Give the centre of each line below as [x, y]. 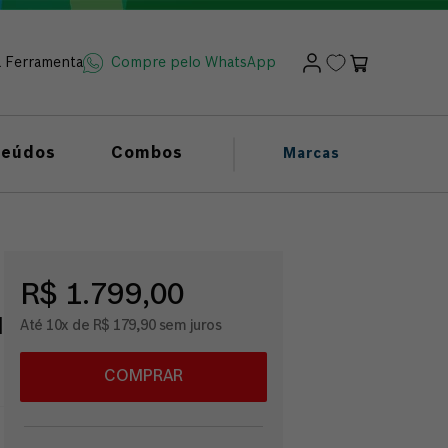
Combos [147, 154]
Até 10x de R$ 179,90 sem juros [120, 326]
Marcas [311, 154]
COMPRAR [143, 377]
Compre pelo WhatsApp [193, 62]
